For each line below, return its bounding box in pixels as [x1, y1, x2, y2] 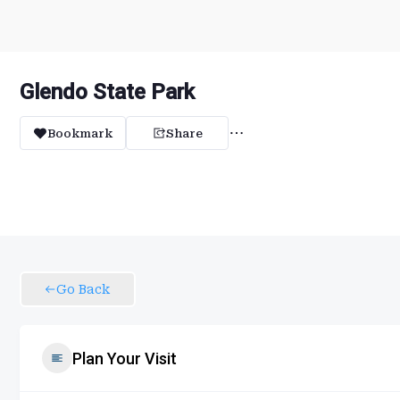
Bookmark [47, 126, 112, 140]
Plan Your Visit [72, 348, 177, 368]
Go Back [56, 282, 110, 296]
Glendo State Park [20, 79, 195, 104]
